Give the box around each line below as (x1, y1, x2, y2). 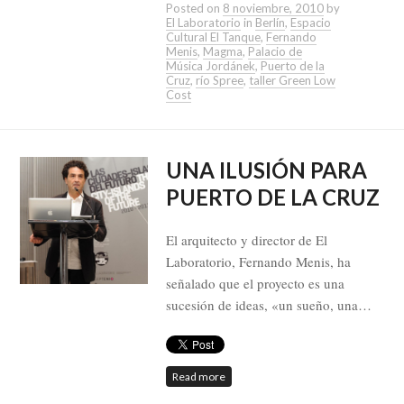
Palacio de (247, 44, 302, 60)
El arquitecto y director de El (165, 231, 327, 250)
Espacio (289, 15, 331, 31)
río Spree (195, 73, 243, 88)
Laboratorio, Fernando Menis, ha (165, 252, 351, 271)
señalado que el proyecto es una (165, 274, 344, 293)
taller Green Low (248, 73, 335, 88)
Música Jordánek (165, 59, 255, 74)
